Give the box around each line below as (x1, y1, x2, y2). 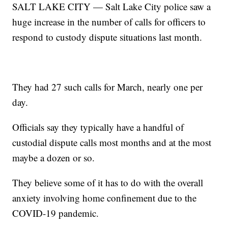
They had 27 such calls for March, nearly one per (12, 80, 203, 94)
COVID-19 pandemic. (12, 207, 99, 220)
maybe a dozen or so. (12, 151, 95, 164)
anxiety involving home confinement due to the (12, 191, 197, 205)
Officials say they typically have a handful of (12, 121, 184, 134)
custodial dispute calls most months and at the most (12, 136, 212, 149)
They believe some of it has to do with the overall (12, 176, 204, 189)
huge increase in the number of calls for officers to (12, 15, 206, 28)
